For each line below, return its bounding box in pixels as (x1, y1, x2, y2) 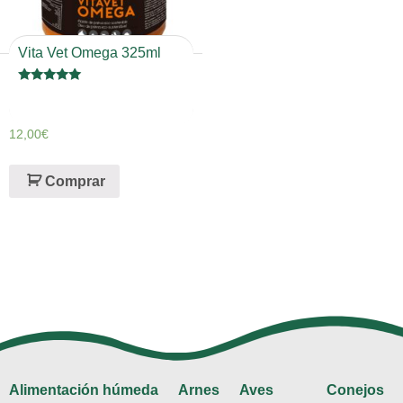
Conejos (327, 382, 384, 399)
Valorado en (18, 85, 78, 99)
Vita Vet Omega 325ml (18, 44, 161, 60)
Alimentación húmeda (9, 382, 158, 399)
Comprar (45, 174, 105, 190)
